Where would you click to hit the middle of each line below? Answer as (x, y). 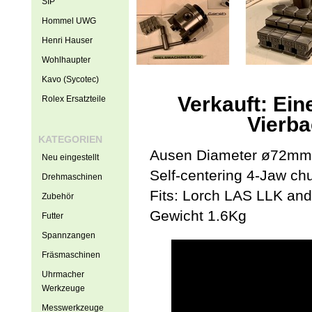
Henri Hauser (67, 40)
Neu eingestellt (70, 157)
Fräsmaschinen (71, 255)
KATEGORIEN (70, 139)
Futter (52, 216)
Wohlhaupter (66, 60)
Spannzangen (68, 235)
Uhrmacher (63, 274)
